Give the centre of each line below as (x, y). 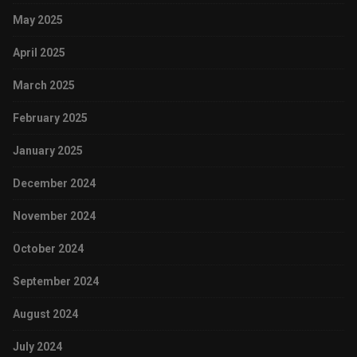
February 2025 (50, 118)
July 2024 (37, 347)
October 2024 (48, 249)
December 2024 (54, 184)
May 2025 (38, 20)
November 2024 (54, 216)
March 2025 (44, 86)
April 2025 (39, 53)
